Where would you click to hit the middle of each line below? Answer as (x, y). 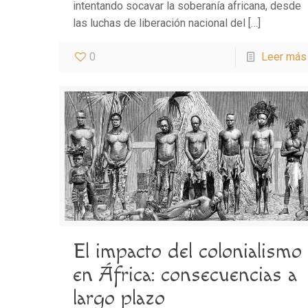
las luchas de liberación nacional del (159, 23)
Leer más (284, 57)
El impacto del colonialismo (188, 252)
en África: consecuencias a (185, 275)
